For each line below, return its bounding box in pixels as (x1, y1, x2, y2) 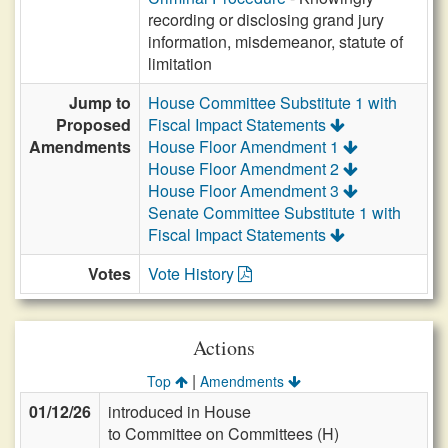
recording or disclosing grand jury (148, 8, 384, 31)
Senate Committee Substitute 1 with (148, 201, 401, 224)
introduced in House (108, 400, 251, 423)
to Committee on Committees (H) (108, 422, 339, 445)
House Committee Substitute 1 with (148, 91, 397, 114)
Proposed (56, 113, 131, 136)
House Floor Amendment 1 (148, 135, 343, 158)
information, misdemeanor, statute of (148, 30, 403, 53)
